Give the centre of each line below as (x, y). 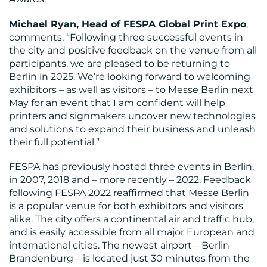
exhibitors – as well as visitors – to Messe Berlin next (131, 89)
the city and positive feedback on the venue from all (133, 50)
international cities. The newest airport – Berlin (119, 245)
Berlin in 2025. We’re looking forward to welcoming (130, 76)
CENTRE (40, 98)
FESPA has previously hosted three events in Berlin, (131, 166)
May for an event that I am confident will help (117, 103)
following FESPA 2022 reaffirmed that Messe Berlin (129, 193)
